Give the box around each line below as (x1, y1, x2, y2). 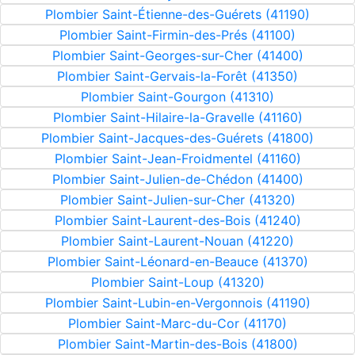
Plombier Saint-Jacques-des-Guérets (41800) (41, 130, 314, 146)
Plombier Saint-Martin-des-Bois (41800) (57, 336, 298, 352)
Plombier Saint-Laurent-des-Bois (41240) (54, 212, 301, 228)
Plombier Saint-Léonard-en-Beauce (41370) (47, 254, 308, 269)
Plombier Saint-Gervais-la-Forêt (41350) (57, 68, 298, 84)
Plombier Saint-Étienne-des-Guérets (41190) (45, 6, 310, 22)
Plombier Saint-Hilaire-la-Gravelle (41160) (52, 109, 303, 125)
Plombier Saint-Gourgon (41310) (81, 89, 274, 105)
